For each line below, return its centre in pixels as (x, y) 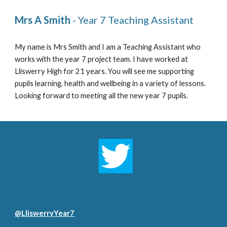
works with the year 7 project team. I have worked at (102, 59)
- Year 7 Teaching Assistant (133, 20)
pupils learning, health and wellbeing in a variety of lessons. (110, 83)
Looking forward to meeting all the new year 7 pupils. (102, 95)
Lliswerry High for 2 (48, 71)
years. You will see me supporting (140, 71)
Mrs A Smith (43, 20)
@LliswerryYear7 (45, 213)
